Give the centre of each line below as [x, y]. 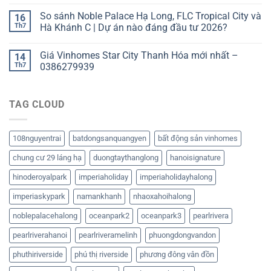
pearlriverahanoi [40, 235]
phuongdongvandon [182, 235]
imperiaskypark [39, 196]
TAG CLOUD [37, 105]
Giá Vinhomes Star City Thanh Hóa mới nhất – [139, 56]
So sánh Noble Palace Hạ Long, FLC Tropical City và [151, 16]
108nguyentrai [37, 138]
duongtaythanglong [126, 157]
